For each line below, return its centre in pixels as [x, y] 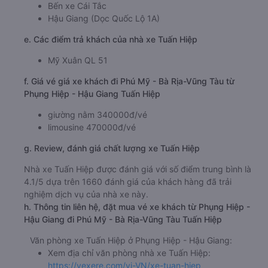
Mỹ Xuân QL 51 [78, 60]
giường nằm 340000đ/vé [98, 115]
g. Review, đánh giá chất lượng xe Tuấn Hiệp [112, 148]
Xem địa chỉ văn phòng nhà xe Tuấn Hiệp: [129, 253]
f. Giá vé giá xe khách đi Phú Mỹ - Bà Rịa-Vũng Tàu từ [129, 81]
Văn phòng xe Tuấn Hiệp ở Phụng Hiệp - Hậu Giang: [131, 240]
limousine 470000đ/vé [92, 127]
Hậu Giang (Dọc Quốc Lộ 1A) [104, 19]
